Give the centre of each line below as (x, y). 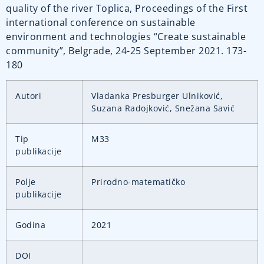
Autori (28, 96)
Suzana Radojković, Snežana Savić (163, 108)
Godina (30, 225)
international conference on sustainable (101, 22)
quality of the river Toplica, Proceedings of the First (127, 8)
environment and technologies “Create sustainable (126, 37)
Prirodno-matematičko (138, 182)
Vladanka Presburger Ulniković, (157, 96)
